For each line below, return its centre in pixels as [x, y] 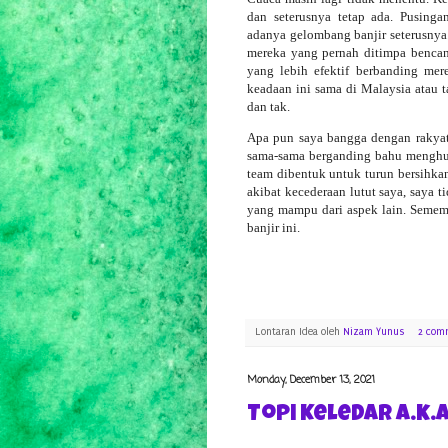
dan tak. [270, 106]
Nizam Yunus [373, 332]
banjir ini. [275, 227]
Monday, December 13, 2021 [311, 380]
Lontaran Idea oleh [299, 332]
